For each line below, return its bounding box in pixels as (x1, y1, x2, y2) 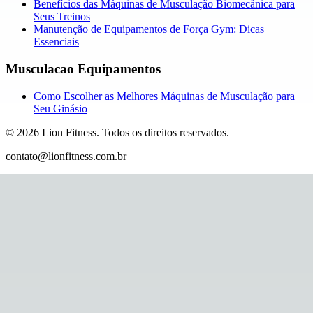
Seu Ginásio (34, 102, 87, 115)
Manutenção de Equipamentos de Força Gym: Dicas (34, 23, 264, 36)
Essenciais (34, 36, 79, 48)
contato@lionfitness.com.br (6, 150, 126, 162)
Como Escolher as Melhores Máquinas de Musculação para (34, 89, 295, 102)
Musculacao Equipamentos (6, 61, 161, 76)
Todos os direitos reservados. (102, 126, 229, 138)
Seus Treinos (34, 10, 90, 23)
